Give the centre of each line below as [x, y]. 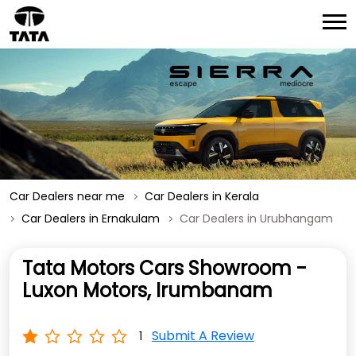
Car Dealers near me [67, 197]
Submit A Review [203, 336]
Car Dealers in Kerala [202, 197]
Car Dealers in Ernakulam [91, 219]
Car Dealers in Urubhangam [256, 219]
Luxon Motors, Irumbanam [147, 291]
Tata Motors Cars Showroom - [164, 269]
